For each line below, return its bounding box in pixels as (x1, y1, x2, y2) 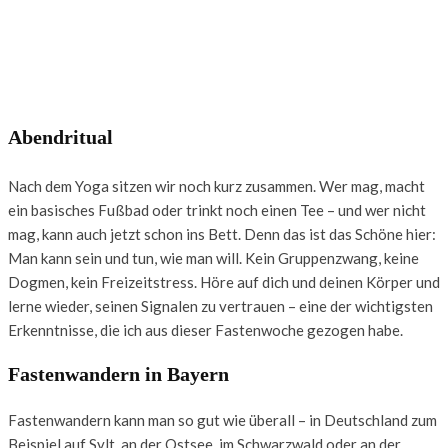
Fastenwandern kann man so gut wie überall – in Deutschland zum (8, 410, 437, 429)
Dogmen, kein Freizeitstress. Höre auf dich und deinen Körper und (8, 272, 440, 291)
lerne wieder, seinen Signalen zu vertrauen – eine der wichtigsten (8, 296, 433, 315)
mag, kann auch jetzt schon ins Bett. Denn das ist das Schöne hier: (8, 224, 436, 243)
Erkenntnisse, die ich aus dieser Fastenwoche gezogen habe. (8, 320, 403, 339)
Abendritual (8, 125, 113, 148)
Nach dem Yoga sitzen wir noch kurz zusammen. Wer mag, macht (8, 176, 425, 195)
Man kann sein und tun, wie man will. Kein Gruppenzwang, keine (8, 248, 419, 267)
